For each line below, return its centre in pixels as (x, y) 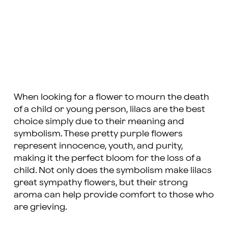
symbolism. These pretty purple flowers (98, 133)
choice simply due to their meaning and (99, 121)
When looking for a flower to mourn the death (111, 97)
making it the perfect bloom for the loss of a (107, 158)
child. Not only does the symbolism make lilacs (112, 170)
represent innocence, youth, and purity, (98, 146)
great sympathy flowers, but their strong (101, 182)
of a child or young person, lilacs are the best (109, 109)
